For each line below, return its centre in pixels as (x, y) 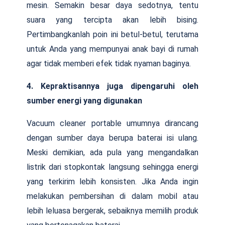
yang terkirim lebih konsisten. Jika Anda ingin (113, 181)
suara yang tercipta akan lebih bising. (113, 20)
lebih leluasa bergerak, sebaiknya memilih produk (113, 210)
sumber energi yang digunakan (84, 100)
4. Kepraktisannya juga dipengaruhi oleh (113, 86)
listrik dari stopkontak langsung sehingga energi (113, 167)
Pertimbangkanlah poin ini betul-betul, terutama (113, 34)
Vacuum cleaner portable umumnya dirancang (113, 123)
